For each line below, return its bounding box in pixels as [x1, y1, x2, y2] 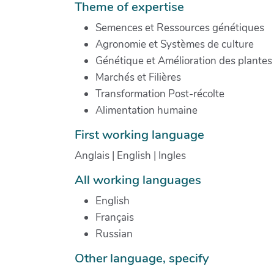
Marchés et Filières [95, 70, 181, 84]
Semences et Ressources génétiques [95, 20, 264, 35]
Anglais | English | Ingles [75, 148, 186, 163]
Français [95, 210, 134, 224]
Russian [95, 226, 133, 241]
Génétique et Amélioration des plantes [95, 53, 272, 68]
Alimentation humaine [95, 103, 198, 117]
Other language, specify [75, 249, 209, 267]
